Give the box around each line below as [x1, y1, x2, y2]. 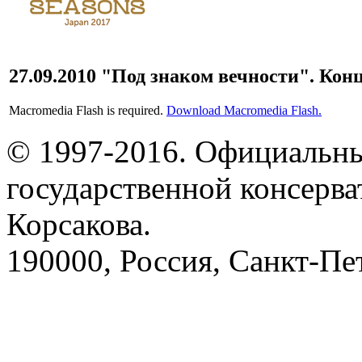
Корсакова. [6, 206, 151, 242]
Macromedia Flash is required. [9, 103, 166, 117]
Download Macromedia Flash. [166, 103, 322, 117]
